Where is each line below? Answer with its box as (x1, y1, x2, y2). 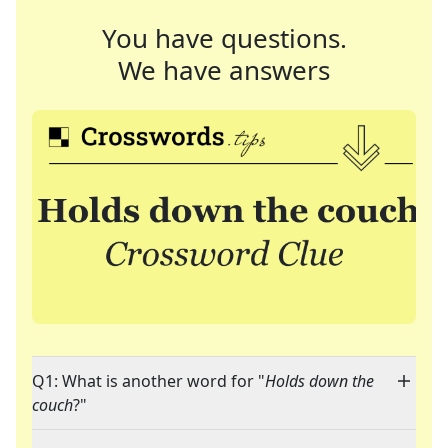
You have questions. (101, 20, 347, 56)
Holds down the (265, 370, 374, 393)
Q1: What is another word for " (32, 370, 265, 393)
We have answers (118, 52, 330, 88)
